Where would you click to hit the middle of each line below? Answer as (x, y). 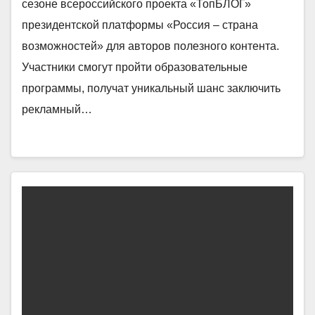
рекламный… (57, 109)
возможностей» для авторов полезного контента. (150, 46)
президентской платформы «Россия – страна (140, 25)
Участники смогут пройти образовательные (135, 67)
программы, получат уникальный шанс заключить (151, 88)
